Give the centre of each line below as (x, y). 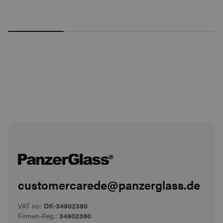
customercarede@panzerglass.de (109, 184)
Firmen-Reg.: (39, 215)
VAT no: (31, 205)
